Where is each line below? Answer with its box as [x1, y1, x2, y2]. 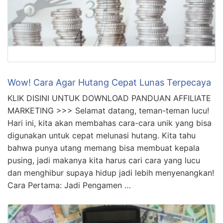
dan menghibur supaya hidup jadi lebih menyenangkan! [7, 167, 214, 178]
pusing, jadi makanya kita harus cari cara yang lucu [7, 155, 200, 165]
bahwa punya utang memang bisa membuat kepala [7, 142, 200, 153]
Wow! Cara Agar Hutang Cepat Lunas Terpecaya [7, 77, 211, 88]
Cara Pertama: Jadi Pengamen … [7, 180, 131, 190]
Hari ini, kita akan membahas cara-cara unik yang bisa [7, 117, 212, 128]
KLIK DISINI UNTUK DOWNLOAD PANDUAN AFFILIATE [7, 93, 211, 103]
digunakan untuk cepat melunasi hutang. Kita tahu [7, 130, 196, 140]
